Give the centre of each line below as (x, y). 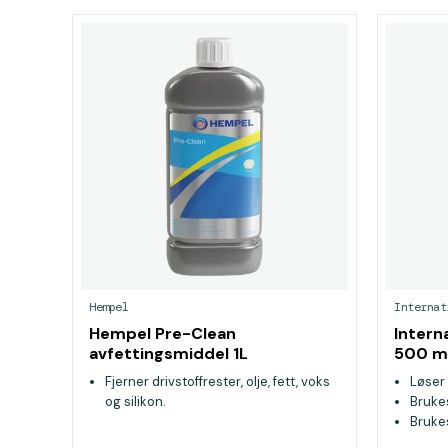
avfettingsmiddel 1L (168, 353)
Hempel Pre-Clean (162, 333)
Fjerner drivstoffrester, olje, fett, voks (217, 381)
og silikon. (135, 401)
